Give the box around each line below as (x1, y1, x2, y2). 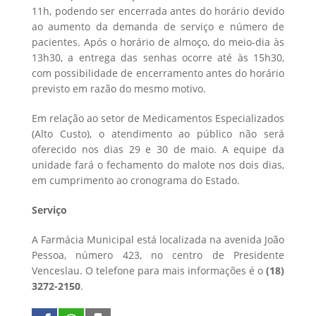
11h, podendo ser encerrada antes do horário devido (32, 4, 284, 18)
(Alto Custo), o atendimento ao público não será (32, 126, 284, 140)
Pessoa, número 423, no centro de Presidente (32, 248, 284, 262)
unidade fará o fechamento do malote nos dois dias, (32, 157, 284, 171)
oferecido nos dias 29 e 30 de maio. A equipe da (32, 142, 284, 156)
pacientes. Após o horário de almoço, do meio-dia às (32, 35, 284, 49)
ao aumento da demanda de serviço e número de (32, 19, 284, 33)
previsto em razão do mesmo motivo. (32, 81, 206, 95)
